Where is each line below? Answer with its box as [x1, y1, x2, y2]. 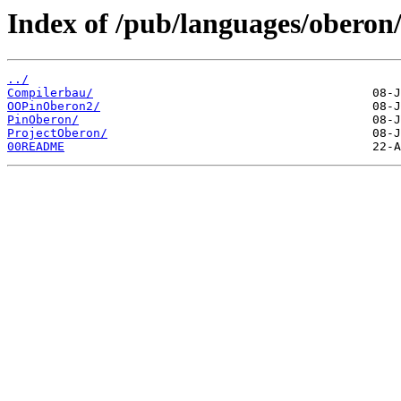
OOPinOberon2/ [7, 99, 100, 114]
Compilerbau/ [7, 86, 93, 100]
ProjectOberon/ [7, 126, 107, 141]
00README [7, 140, 64, 154]
